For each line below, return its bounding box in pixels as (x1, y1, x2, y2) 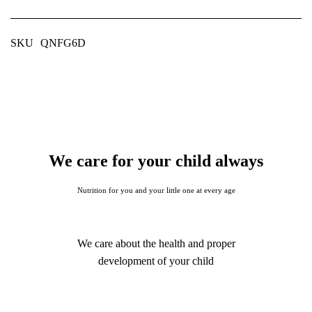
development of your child (98, 254, 214, 267)
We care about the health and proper (77, 237, 235, 249)
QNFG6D (40, 36, 86, 49)
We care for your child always (49, 151, 263, 170)
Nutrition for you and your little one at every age (77, 185, 235, 194)
